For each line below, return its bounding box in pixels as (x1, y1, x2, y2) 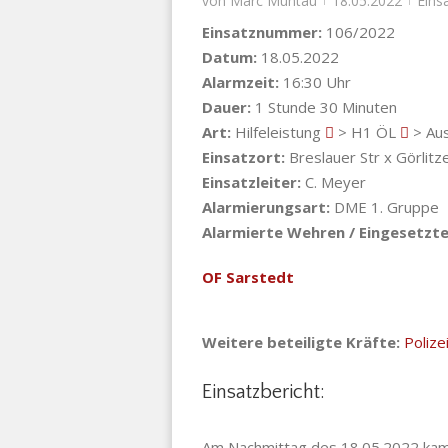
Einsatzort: (202, 147, 285, 167)
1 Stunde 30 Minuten (251, 97, 397, 117)
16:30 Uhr (279, 72, 351, 92)
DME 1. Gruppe (330, 197, 439, 217)
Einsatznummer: (202, 22, 322, 42)
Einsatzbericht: (202, 381, 325, 403)
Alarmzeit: (202, 72, 279, 92)
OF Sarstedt (202, 267, 294, 287)
